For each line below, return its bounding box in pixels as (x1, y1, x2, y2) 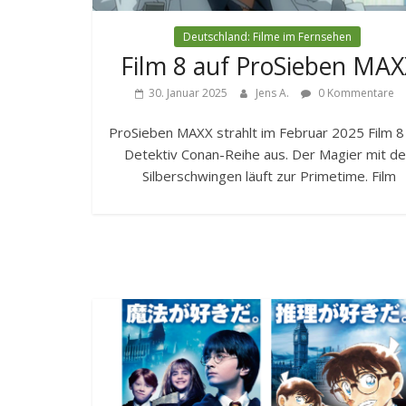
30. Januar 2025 (148, 85, 227, 101)
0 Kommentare (314, 85, 394, 101)
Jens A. (255, 85, 292, 101)
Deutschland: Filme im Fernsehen (182, 29, 352, 45)
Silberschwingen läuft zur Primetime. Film (141, 167, 396, 186)
